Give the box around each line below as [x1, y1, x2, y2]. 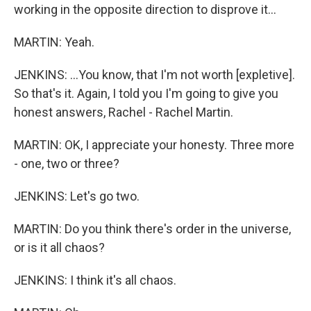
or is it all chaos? [14, 240, 105, 255]
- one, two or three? [14, 156, 119, 171]
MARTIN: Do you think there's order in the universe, [14, 221, 291, 236]
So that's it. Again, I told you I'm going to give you [14, 86, 278, 101]
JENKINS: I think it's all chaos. [14, 273, 176, 287]
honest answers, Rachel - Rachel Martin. [14, 105, 233, 119]
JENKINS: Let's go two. [14, 189, 140, 203]
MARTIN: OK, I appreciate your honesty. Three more [14, 137, 294, 152]
